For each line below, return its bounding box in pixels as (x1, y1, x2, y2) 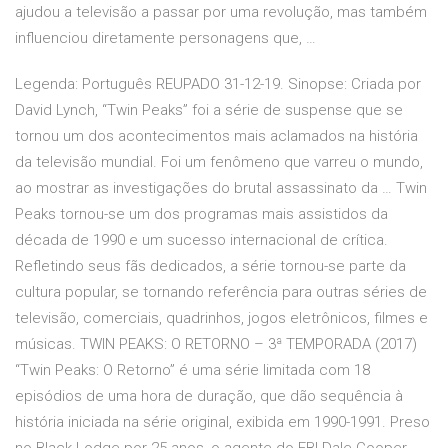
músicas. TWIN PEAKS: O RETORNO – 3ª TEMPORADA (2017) (15, 335, 417, 354)
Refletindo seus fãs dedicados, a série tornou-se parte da (15, 257, 406, 276)
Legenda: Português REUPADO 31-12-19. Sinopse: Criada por (15, 75, 421, 94)
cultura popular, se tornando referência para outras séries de (15, 283, 427, 302)
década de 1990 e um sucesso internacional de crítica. (15, 231, 388, 250)
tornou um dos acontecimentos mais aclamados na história (15, 127, 418, 146)
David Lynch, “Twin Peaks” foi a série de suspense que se (15, 101, 403, 120)
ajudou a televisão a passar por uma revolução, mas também (15, 3, 427, 22)
